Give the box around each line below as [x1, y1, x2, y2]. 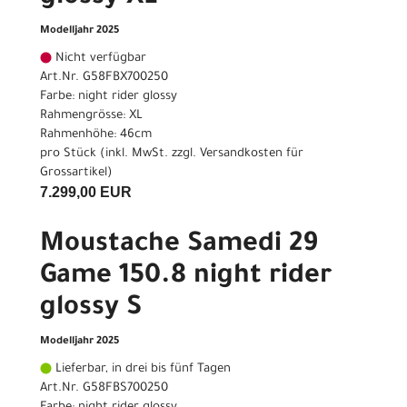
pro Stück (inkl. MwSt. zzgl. [40, 147, 200, 162]
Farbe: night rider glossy [40, 90, 177, 104]
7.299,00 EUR [40, 184, 132, 201]
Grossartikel [40, 166, 107, 181]
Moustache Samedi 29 [40, 231, 318, 261]
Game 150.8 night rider [40, 263, 332, 293]
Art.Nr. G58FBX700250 [40, 71, 168, 85]
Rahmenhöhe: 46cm [40, 128, 152, 143]
